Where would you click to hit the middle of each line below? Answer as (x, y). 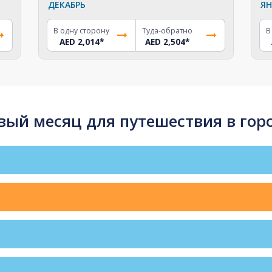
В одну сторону (82, 30)
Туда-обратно (167, 30)
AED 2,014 (79, 42)
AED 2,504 (165, 42)
